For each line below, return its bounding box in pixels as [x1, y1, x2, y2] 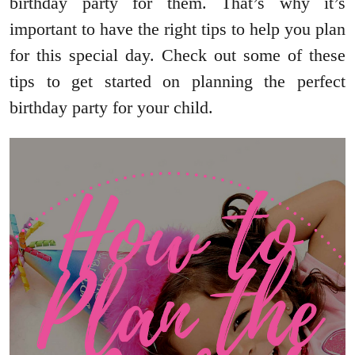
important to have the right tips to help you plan [10, 19, 345, 40]
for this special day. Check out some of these [10, 45, 345, 66]
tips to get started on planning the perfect [10, 71, 345, 92]
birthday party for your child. [10, 97, 213, 118]
